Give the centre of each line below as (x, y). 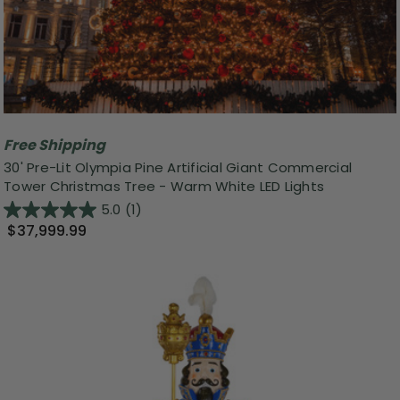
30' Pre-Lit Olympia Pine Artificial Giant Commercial (178, 168)
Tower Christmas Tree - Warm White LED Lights (164, 187)
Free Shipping (54, 145)
